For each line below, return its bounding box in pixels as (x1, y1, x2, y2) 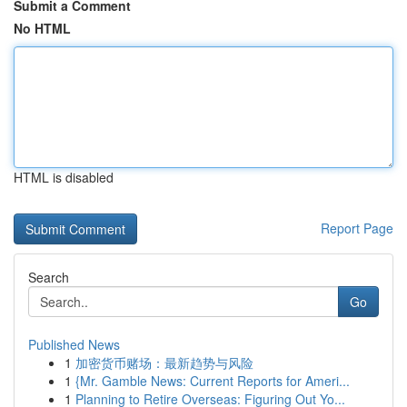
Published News (28, 335, 120, 353)
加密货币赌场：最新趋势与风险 (75, 353, 253, 372)
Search (28, 268, 69, 286)
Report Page (321, 219, 393, 237)
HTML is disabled (14, 168, 114, 186)
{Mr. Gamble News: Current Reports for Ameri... (75, 372, 350, 390)
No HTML (14, 19, 71, 37)
